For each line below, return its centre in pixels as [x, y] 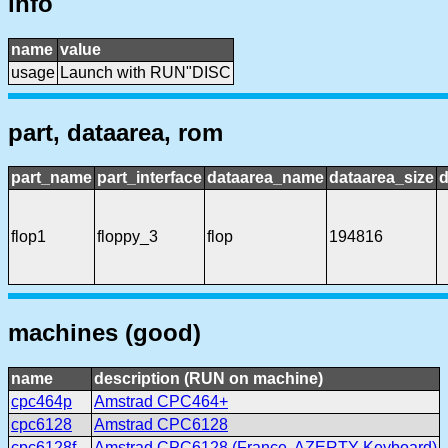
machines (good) [104, 333]
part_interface [149, 178]
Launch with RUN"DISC [145, 72]
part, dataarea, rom [115, 132]
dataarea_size [381, 178]
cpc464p [41, 402]
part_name [51, 178]
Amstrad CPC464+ [161, 402]
